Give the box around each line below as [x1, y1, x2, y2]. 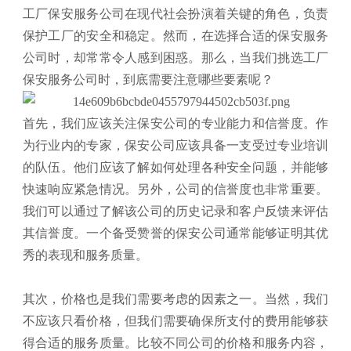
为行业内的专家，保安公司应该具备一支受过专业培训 [22, 139, 329, 153]
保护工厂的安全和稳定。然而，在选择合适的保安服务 [22, 29, 329, 43]
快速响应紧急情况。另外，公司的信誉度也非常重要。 [22, 183, 329, 197]
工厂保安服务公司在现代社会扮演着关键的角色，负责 [22, 7, 329, 21]
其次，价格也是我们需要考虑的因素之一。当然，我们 [22, 292, 329, 306]
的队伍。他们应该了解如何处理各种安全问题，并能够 [22, 161, 329, 175]
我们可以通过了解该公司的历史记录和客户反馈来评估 [22, 204, 329, 219]
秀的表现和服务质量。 [22, 248, 148, 262]
